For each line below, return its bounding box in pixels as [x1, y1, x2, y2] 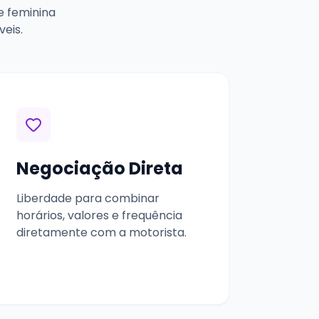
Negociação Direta [16, 156, 183, 180]
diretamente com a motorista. [16, 224, 187, 241]
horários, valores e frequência [16, 206, 182, 224]
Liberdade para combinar [16, 189, 159, 206]
